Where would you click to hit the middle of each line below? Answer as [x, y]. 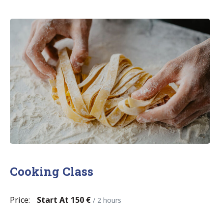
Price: [20, 200]
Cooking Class [52, 171]
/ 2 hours [107, 200]
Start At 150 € [64, 200]
